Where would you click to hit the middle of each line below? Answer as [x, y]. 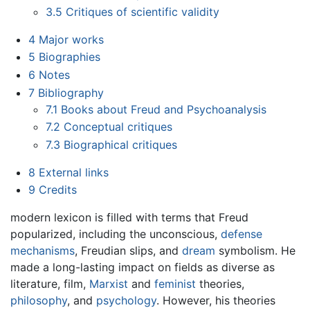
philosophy [39, 301]
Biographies [69, 57]
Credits [57, 190]
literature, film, [50, 284]
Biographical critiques [121, 144]
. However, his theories [216, 301]
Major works [71, 39]
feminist [175, 284]
